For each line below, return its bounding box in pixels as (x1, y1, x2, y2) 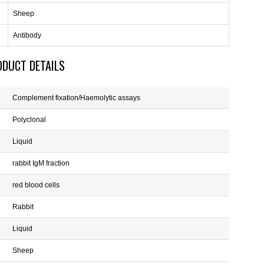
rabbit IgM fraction (12, 159, 70, 167)
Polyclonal (12, 115, 46, 124)
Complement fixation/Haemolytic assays (12, 94, 140, 102)
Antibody (13, 31, 41, 39)
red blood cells (12, 181, 60, 189)
